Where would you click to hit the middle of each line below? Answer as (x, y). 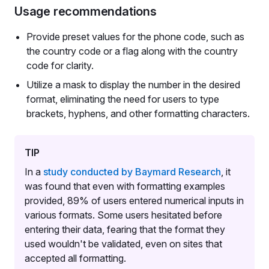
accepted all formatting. (75, 258)
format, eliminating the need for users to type (123, 99)
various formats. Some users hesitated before (123, 215)
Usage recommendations (86, 11)
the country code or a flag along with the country (132, 51)
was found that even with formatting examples (125, 186)
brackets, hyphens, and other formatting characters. (138, 113)
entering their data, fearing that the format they (125, 229)
